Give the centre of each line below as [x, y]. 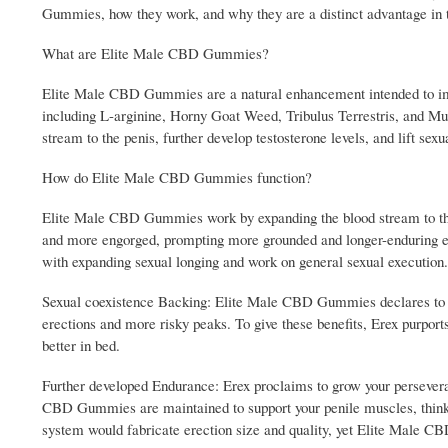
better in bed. [81, 345]
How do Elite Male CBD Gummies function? [177, 177]
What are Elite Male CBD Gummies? [155, 53]
